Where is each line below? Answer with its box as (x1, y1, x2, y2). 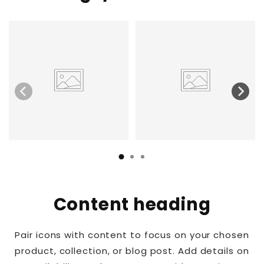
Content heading (53, 192, 211, 216)
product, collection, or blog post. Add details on (15, 244, 249, 257)
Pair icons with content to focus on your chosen (15, 228, 249, 241)
